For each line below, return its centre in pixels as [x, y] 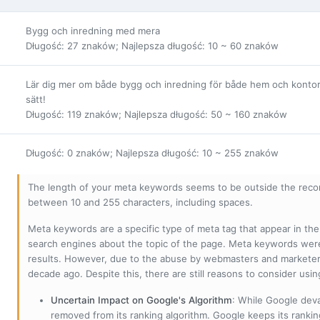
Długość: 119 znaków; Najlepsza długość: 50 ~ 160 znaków [156, 114]
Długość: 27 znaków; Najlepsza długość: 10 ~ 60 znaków [152, 45]
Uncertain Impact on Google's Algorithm [141, 300]
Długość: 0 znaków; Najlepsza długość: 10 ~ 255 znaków [152, 152]
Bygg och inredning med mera [93, 30]
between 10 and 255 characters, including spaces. [140, 202]
